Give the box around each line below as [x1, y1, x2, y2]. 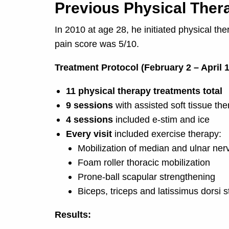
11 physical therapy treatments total [66, 86, 223, 97]
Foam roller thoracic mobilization [77, 157, 210, 168]
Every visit [66, 129, 112, 140]
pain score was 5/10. [54, 39, 139, 50]
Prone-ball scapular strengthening [77, 172, 215, 182]
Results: [54, 210, 91, 220]
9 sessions [66, 100, 113, 111]
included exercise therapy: [112, 129, 222, 140]
